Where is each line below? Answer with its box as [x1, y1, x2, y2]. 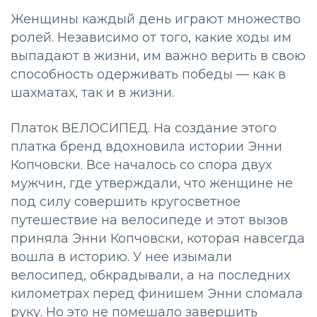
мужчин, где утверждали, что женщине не [11, 175, 293, 191]
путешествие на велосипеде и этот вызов [11, 212, 288, 228]
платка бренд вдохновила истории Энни [11, 138, 282, 154]
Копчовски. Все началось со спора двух [11, 156, 272, 173]
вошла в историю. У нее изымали [11, 248, 232, 265]
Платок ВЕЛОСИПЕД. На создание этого [11, 120, 277, 136]
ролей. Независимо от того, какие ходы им [11, 29, 292, 45]
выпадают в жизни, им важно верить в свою [11, 47, 306, 64]
